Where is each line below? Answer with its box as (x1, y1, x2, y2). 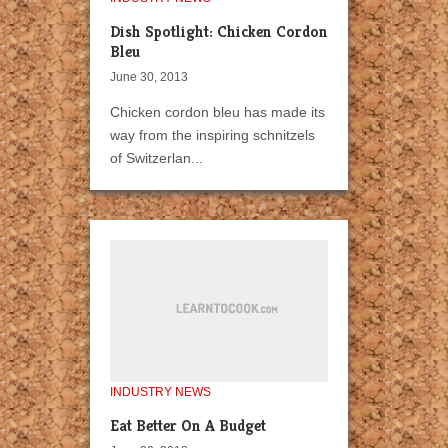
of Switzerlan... (110, 150, 203, 167)
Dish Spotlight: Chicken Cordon (110, 21, 328, 43)
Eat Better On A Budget (110, 415, 266, 437)
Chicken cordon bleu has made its (110, 104, 325, 121)
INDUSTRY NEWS (110, 385, 211, 400)
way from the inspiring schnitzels (110, 127, 315, 144)
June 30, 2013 (110, 70, 188, 85)
